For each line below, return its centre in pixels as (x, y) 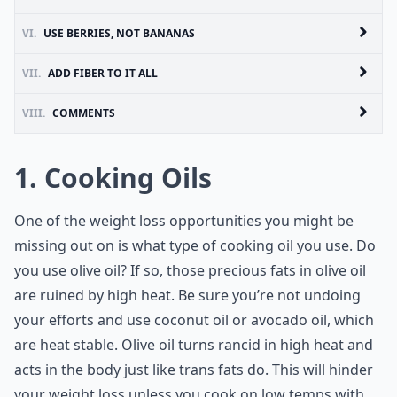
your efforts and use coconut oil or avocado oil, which (194, 320)
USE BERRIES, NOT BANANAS (119, 33)
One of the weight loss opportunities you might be (184, 221)
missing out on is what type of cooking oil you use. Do (195, 245)
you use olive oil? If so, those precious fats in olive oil (190, 270)
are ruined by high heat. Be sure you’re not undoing (187, 295)
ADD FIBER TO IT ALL (103, 73)
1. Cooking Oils (113, 178)
